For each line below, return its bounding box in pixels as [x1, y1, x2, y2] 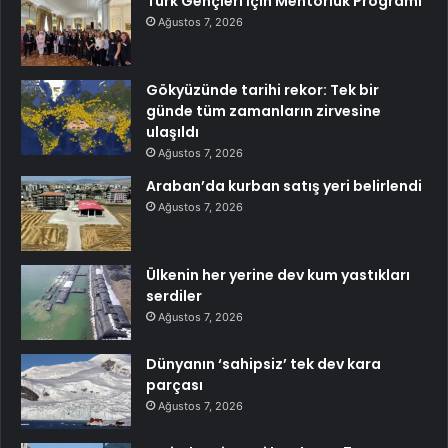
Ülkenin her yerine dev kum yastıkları [146, 264, 410, 285]
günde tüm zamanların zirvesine [146, 100, 381, 121]
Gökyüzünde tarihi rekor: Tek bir [146, 79, 379, 100]
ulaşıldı [146, 121, 199, 142]
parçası [146, 374, 203, 395]
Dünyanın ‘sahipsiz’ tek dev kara [146, 353, 381, 374]
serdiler [146, 285, 202, 306]
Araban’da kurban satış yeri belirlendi [146, 175, 422, 196]
